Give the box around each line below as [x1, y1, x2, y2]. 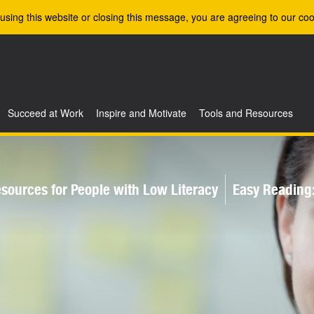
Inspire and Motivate [96, 106, 186, 120]
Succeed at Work [8, 106, 83, 120]
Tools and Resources [199, 106, 293, 120]
